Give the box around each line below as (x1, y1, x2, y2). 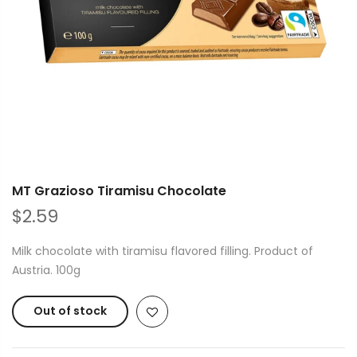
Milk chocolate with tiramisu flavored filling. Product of (12, 243, 313, 259)
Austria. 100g (12, 262, 80, 278)
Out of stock (33, 303, 107, 319)
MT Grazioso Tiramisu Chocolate (12, 182, 226, 200)
